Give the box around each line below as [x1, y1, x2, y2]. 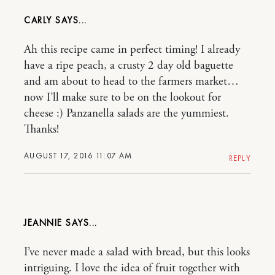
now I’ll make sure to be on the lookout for [24, 90, 221, 106]
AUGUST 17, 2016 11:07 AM [24, 150, 133, 161]
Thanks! [24, 122, 59, 137]
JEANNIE [24, 217, 66, 230]
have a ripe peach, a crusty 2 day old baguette [24, 58, 233, 74]
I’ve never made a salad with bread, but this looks [24, 245, 250, 260]
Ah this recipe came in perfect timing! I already [24, 42, 240, 58]
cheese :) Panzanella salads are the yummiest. [24, 106, 229, 122]
